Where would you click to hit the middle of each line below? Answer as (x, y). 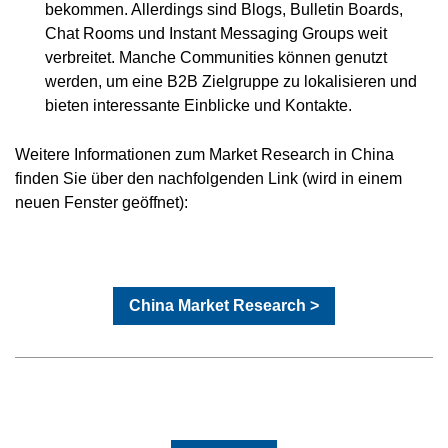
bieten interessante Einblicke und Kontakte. (198, 104)
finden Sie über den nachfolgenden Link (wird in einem (208, 177)
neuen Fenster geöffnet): (101, 201)
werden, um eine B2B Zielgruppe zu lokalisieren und (231, 80)
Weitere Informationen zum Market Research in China (204, 153)
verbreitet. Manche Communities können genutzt (216, 56)
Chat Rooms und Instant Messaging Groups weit (216, 32)
